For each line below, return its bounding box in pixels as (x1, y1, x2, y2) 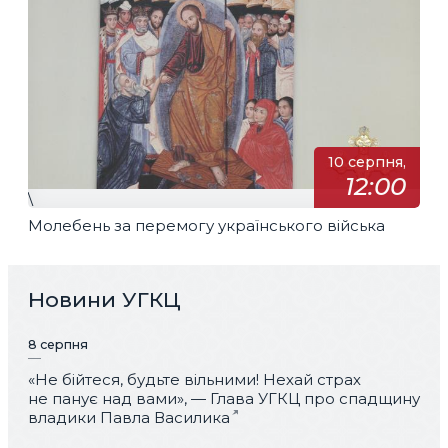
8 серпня (28, 336, 88, 352)
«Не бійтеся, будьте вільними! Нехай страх (28, 369, 361, 389)
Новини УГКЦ (28, 286, 181, 312)
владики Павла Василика (28, 407, 230, 427)
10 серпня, (327, 153, 406, 172)
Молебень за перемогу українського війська (28, 215, 385, 235)
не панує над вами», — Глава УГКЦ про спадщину (28, 388, 420, 408)
